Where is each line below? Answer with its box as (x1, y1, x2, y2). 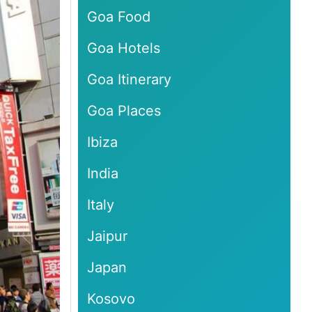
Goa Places (87, 102, 162, 119)
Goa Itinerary (87, 70, 172, 88)
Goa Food (87, 8, 151, 25)
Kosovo (87, 290, 136, 307)
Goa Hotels (87, 39, 161, 56)
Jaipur (87, 227, 128, 244)
